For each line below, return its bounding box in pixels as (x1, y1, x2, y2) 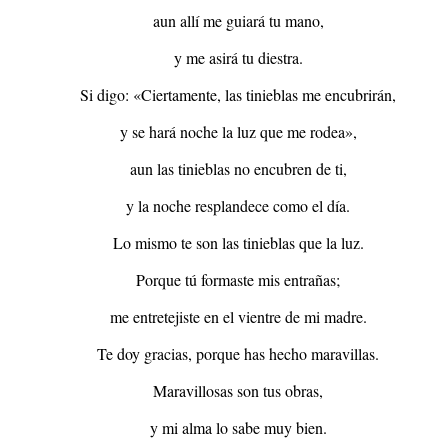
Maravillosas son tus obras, (153, 379, 324, 401)
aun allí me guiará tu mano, (152, 9, 324, 31)
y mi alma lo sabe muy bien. (149, 416, 327, 438)
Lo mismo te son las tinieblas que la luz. (112, 231, 364, 253)
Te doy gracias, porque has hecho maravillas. (97, 342, 380, 364)
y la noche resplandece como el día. (126, 194, 351, 216)
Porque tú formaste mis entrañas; (136, 268, 341, 290)
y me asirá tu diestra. (173, 46, 303, 68)
